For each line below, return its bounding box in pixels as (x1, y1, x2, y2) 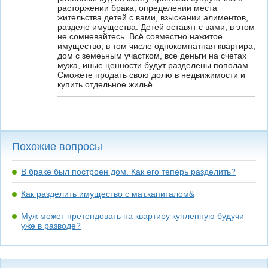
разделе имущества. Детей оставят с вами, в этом (57, 22, 255, 32)
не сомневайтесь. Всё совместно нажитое (57, 32, 223, 41)
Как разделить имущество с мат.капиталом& (21, 189, 194, 199)
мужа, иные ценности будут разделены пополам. (57, 60, 251, 70)
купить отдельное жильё (57, 80, 153, 89)
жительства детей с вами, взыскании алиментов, (57, 13, 248, 22)
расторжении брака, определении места (57, 3, 217, 13)
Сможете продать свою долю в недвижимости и (57, 70, 245, 80)
